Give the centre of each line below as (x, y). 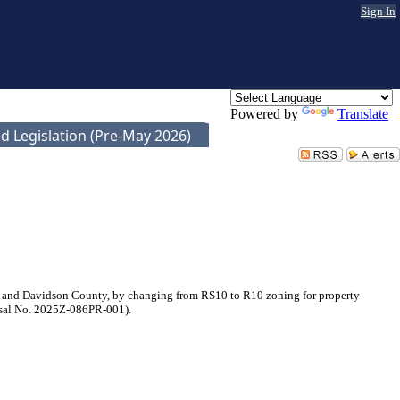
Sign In (378, 11)
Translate (363, 114)
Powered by (266, 114)
